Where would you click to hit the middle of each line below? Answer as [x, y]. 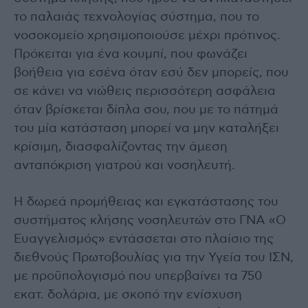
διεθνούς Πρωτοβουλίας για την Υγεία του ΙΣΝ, [154, 258]
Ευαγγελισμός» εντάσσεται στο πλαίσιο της [144, 240]
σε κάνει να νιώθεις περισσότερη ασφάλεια [145, 92]
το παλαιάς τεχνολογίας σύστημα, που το [136, 18]
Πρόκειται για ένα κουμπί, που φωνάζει [131, 55]
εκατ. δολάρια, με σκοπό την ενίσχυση [128, 295]
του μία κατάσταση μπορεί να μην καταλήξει [146, 129]
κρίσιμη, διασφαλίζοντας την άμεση [121, 147]
